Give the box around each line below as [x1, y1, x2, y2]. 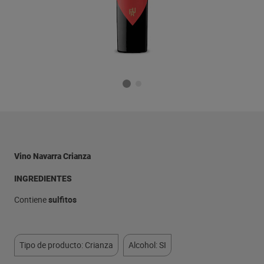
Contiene [14, 194, 48, 205]
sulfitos [48, 194, 77, 205]
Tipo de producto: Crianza [19, 239, 113, 250]
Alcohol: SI [128, 239, 166, 250]
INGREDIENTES [14, 174, 72, 183]
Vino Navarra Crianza [14, 151, 91, 161]
